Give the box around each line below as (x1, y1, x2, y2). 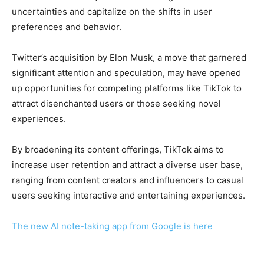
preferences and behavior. (12, 21, 124, 33)
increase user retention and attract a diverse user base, (12, 159, 243, 171)
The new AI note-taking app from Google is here (12, 220, 213, 232)
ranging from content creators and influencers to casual (12, 174, 243, 186)
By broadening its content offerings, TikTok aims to (12, 144, 224, 156)
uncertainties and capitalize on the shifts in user (12, 6, 212, 18)
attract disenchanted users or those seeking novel (12, 98, 221, 110)
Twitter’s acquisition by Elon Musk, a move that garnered (12, 52, 246, 64)
